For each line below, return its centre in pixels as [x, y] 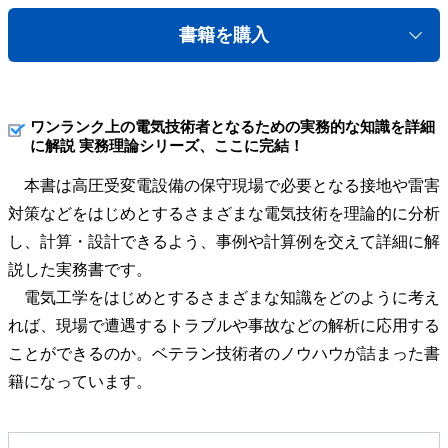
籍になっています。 [80, 381]
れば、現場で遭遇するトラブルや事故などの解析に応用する [224, 325]
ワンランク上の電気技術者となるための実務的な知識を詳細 [232, 126]
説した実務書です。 [80, 269]
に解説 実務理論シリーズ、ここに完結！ [167, 145]
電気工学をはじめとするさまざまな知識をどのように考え [224, 297]
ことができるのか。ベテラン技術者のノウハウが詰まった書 [224, 353]
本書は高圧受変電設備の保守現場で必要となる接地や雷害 [224, 185]
